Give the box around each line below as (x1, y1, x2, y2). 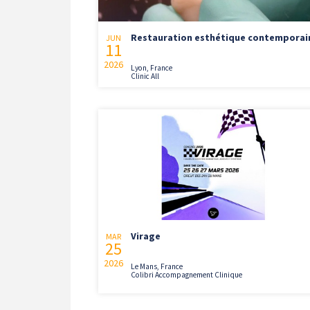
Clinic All (131, 71, 159, 82)
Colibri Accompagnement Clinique (131, 269, 242, 280)
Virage (131, 229, 161, 242)
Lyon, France (131, 63, 172, 73)
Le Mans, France (131, 261, 183, 271)
